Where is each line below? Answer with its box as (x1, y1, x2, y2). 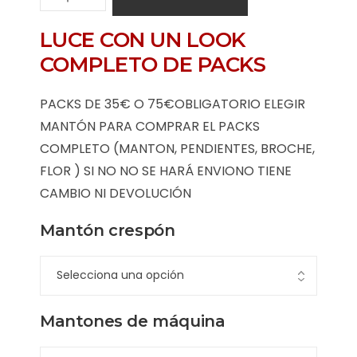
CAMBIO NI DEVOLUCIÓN (40, 183, 191, 202)
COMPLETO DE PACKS (40, 51, 266, 77)
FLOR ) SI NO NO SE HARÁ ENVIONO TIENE (40, 161, 292, 180)
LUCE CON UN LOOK (40, 26, 245, 53)
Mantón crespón (40, 220, 175, 240)
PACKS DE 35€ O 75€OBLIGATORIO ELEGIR (40, 94, 305, 113)
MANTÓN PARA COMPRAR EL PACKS (40, 116, 260, 135)
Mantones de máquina (40, 311, 226, 331)
